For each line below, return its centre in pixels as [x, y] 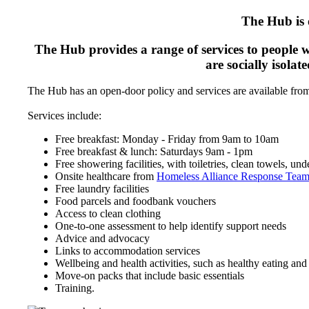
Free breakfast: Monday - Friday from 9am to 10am [167, 139]
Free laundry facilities [102, 189]
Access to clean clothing [109, 214]
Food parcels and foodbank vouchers [136, 201]
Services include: [64, 116]
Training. [75, 288]
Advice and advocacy [102, 239]
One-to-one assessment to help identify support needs [171, 226]
